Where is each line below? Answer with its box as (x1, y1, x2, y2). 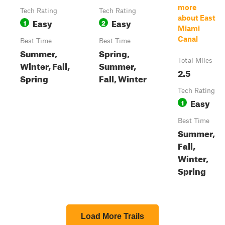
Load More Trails (81, 212, 144, 220)
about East (178, 13, 215, 22)
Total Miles (178, 56, 212, 64)
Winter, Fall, (20, 58, 70, 72)
